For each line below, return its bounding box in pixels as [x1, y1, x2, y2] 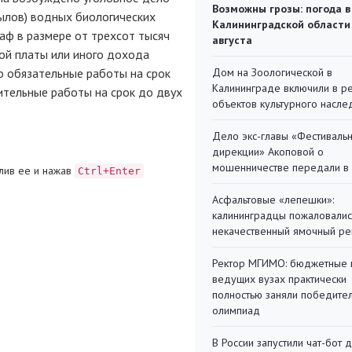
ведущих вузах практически [212, 272, 346, 286]
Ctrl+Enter [78, 164, 141, 177]
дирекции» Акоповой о [212, 145, 324, 159]
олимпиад [212, 303, 260, 317]
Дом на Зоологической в [212, 65, 332, 79]
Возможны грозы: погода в [212, 2, 350, 16]
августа [212, 33, 252, 47]
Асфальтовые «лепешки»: [212, 192, 334, 207]
